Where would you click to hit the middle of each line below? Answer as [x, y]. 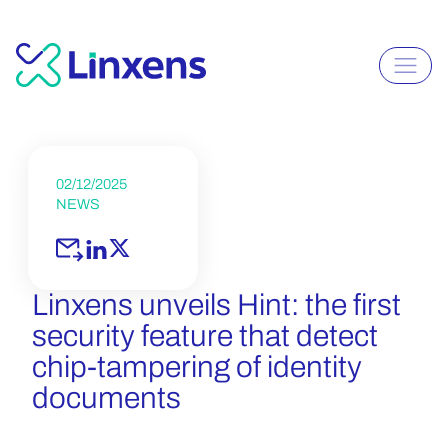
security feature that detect [205, 336]
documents [106, 398]
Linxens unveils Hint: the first [216, 305]
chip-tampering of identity [197, 367]
